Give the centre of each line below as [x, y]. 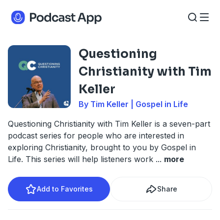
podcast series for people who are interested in [96, 136]
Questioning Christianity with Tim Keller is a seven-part [109, 124]
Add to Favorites [65, 189]
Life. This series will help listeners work [82, 159]
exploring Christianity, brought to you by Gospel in [102, 147]
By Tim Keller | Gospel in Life [133, 104]
